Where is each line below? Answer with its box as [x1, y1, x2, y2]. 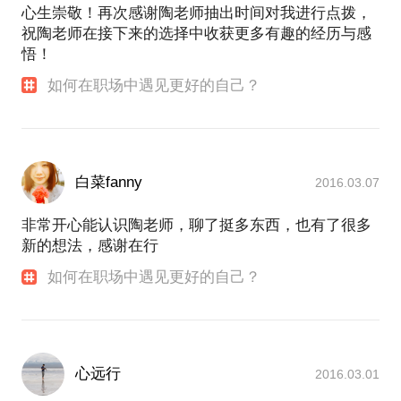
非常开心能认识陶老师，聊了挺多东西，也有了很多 [21, 216, 371, 234]
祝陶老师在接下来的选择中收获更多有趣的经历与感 [21, 24, 371, 42]
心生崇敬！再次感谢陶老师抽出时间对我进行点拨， [21, 4, 371, 21]
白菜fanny [75, 173, 142, 191]
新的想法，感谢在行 [21, 236, 158, 254]
